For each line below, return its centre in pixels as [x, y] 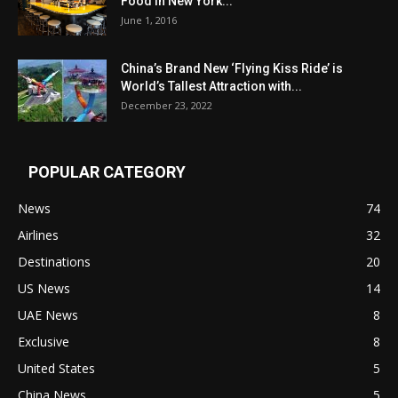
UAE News [48, 315]
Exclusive [44, 342]
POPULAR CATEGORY [107, 172]
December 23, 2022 [167, 106]
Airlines [38, 235]
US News [44, 289]
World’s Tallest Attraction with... [211, 87]
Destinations [54, 262]
